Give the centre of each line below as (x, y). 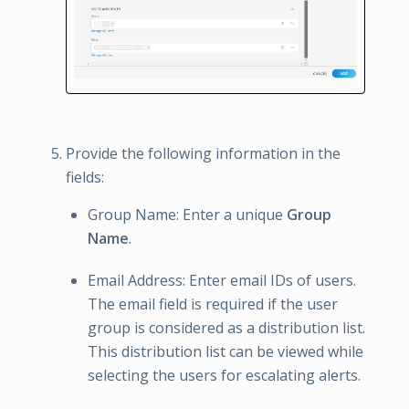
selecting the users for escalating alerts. (224, 376)
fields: (85, 178)
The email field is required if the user (213, 304)
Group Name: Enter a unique (187, 215)
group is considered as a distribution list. (226, 328)
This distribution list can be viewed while (225, 352)
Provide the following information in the (203, 154)
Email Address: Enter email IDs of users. (222, 281)
